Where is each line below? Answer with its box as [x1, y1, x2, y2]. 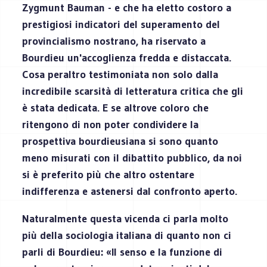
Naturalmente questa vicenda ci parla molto [22, 212, 229, 225]
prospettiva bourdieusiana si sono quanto [22, 134, 219, 148]
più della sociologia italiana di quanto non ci [22, 228, 232, 242]
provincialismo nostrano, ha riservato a [22, 34, 206, 48]
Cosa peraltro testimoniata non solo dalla [22, 67, 219, 81]
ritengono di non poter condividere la [22, 117, 199, 131]
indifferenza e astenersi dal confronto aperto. [22, 184, 238, 198]
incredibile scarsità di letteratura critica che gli [22, 84, 244, 98]
